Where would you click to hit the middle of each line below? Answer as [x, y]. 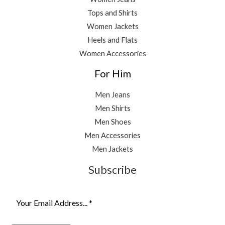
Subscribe [113, 169]
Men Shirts [113, 108]
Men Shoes [113, 122]
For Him [113, 73]
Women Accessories [113, 53]
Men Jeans [113, 94]
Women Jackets [113, 26]
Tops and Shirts [113, 13]
